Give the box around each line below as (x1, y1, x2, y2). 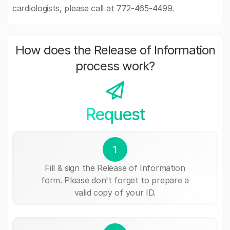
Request (85, 104, 145, 124)
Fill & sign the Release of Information (45, 162, 185, 173)
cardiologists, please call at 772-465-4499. (12, 3, 175, 13)
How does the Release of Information (15, 43, 215, 57)
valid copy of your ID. (74, 187, 156, 198)
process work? (75, 59, 155, 73)
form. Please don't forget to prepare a (41, 175, 189, 185)
